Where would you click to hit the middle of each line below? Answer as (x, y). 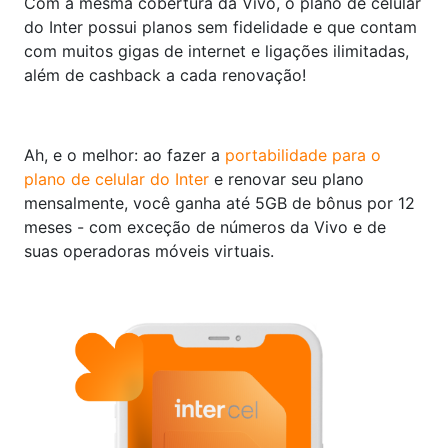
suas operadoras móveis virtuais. (149, 251)
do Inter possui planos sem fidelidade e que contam (220, 27)
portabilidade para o (303, 155)
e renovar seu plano (286, 179)
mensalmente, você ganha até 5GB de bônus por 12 (219, 203)
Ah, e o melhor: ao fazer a (124, 155)
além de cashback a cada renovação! (175, 75)
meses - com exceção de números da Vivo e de (205, 227)
